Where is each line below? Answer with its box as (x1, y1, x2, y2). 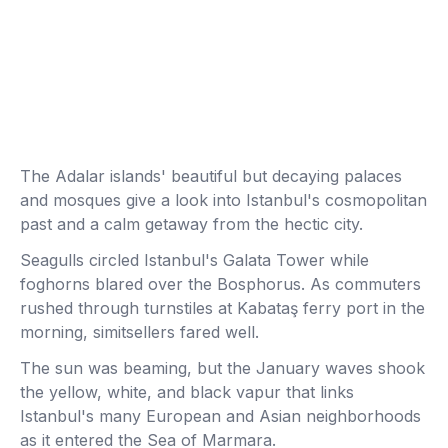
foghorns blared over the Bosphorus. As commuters (20, 274, 421, 294)
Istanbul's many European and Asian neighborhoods (20, 406, 421, 426)
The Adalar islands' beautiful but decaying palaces (20, 166, 402, 186)
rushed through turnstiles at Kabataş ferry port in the (20, 298, 425, 318)
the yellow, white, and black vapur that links (20, 382, 354, 402)
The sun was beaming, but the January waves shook (20, 358, 425, 378)
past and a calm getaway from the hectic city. (20, 214, 363, 234)
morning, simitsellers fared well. (20, 322, 259, 342)
